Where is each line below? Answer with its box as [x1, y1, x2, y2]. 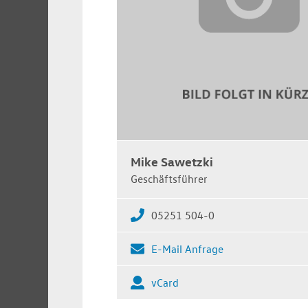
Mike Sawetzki [131, 153, 213, 169]
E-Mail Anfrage [151, 241, 223, 256]
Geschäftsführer [131, 171, 208, 186]
